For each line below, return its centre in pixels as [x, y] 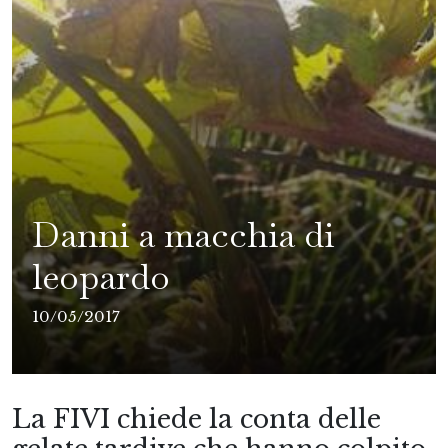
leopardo [101, 276]
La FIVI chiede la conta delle [196, 419]
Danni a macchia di [183, 234]
